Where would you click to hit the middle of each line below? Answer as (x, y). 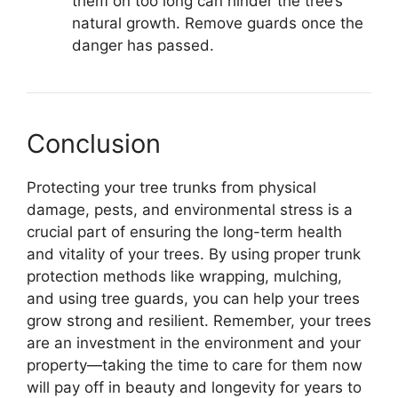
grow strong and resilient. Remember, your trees (199, 320)
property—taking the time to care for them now (195, 365)
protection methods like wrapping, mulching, (184, 276)
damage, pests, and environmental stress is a (190, 209)
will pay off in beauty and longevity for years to (194, 387)
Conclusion (94, 143)
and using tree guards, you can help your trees (193, 298)
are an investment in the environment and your (194, 342)
